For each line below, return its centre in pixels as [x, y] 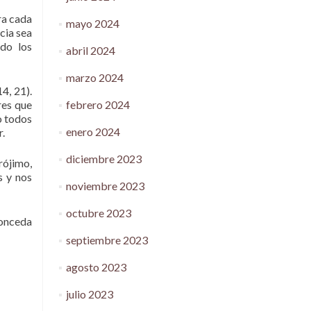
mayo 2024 [92, 23]
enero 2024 [93, 132]
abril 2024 [90, 50]
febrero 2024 [98, 104]
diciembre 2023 [103, 159]
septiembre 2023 [107, 240]
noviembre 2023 [105, 186]
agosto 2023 [96, 267]
